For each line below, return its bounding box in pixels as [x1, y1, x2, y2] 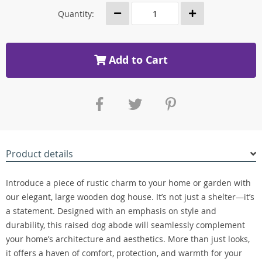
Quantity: [58, 8, 94, 19]
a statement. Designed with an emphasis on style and [6, 205, 216, 216]
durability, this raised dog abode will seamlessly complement [6, 219, 245, 230]
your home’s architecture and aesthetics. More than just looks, [6, 233, 250, 244]
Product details [6, 147, 73, 160]
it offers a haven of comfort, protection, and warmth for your [6, 247, 242, 258]
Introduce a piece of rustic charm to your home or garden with [6, 177, 251, 188]
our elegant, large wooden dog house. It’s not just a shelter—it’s [6, 191, 254, 202]
